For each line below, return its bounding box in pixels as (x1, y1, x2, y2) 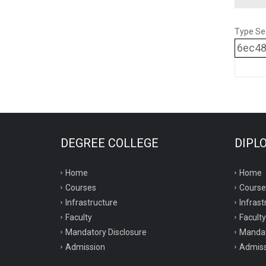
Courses (65, 183, 96, 192)
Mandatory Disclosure (65, 227, 147, 237)
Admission (65, 242, 105, 252)
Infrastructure (65, 198, 118, 207)
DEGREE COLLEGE (61, 136, 159, 150)
